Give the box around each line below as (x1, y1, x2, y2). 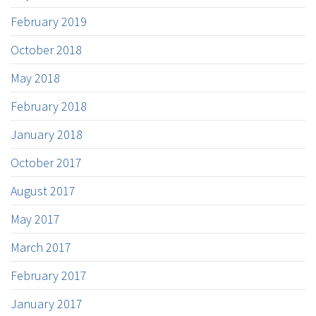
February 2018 (11, 98, 87, 114)
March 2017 (11, 239, 71, 255)
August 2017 (11, 183, 75, 199)
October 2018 (11, 42, 82, 58)
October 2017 (11, 154, 82, 171)
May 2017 (11, 211, 60, 227)
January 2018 (11, 126, 83, 142)
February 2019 (11, 13, 87, 30)
